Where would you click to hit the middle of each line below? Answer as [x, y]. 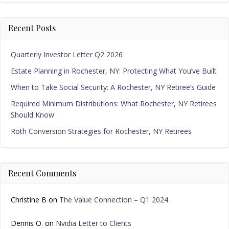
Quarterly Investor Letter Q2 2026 [67, 55]
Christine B [29, 200]
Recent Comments [42, 173]
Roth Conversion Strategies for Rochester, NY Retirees [101, 131]
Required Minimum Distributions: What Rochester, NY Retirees [114, 104]
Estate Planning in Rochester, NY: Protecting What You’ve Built [114, 71]
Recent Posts [32, 28]
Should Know [32, 115]
